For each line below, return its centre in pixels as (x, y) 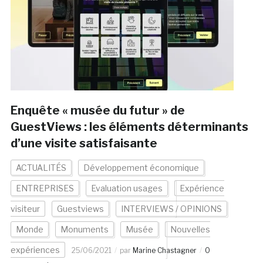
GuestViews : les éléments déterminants (129, 127)
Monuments (84, 230)
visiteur (25, 209)
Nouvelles (190, 230)
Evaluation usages (127, 188)
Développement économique (141, 168)
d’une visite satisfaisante (84, 144)
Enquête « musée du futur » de (97, 111)
